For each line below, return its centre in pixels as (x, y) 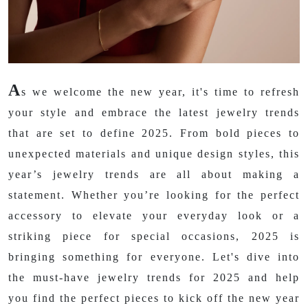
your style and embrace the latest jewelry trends (154, 112)
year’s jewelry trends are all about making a (154, 174)
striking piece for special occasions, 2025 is (154, 236)
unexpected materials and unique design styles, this (154, 154)
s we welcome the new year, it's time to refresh (161, 92)
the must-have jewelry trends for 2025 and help (154, 277)
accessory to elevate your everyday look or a (154, 216)
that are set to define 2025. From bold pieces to (154, 133)
